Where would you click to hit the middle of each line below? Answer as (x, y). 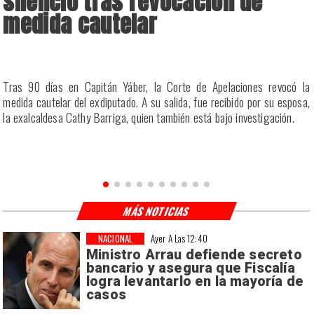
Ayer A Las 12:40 (179, 238)
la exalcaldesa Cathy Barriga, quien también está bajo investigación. (149, 117)
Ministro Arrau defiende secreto (194, 254)
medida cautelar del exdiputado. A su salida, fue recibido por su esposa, (156, 101)
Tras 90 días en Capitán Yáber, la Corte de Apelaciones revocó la (156, 86)
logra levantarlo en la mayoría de (195, 281)
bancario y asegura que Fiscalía (190, 268)
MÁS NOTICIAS (156, 211)
